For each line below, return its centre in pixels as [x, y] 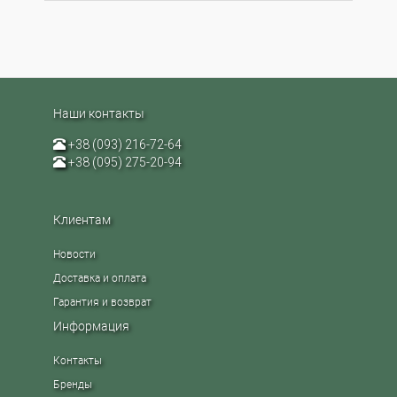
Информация [91, 326]
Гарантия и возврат [102, 302]
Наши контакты [99, 113]
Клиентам [82, 219]
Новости [74, 254]
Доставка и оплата [100, 278]
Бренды [73, 384]
